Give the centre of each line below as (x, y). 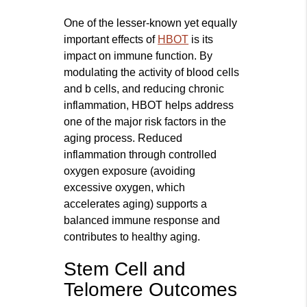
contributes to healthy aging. (132, 237)
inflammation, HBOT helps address (149, 106)
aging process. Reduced (123, 138)
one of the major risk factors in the (145, 122)
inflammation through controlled (140, 155)
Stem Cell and (125, 269)
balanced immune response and (142, 221)
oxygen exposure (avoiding (130, 171)
